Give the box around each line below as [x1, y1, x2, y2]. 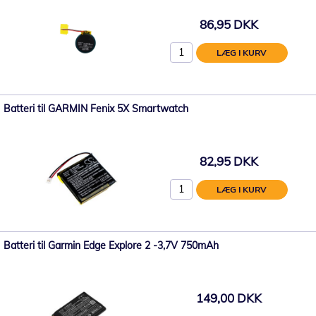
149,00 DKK [195, 290, 262, 305]
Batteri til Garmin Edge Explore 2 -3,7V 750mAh [4, 239, 219, 252]
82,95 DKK [199, 153, 258, 169]
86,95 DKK [199, 16, 258, 32]
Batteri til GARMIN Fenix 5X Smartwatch [4, 102, 188, 115]
